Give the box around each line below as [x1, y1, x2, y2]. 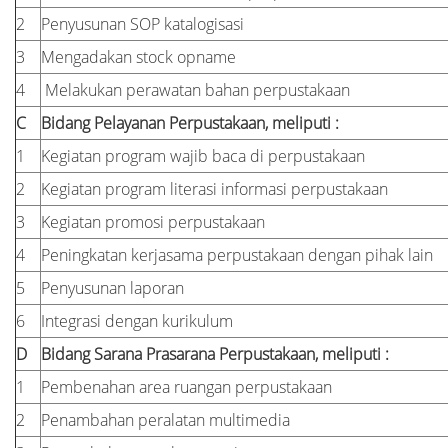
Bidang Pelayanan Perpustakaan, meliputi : [41, 112, 339, 134]
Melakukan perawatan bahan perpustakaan [41, 79, 350, 101]
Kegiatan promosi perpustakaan [41, 211, 265, 233]
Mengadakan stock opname [41, 46, 236, 68]
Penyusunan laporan [41, 277, 184, 299]
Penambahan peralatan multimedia [41, 409, 290, 431]
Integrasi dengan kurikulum [41, 310, 233, 332]
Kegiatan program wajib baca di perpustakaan [41, 145, 365, 167]
